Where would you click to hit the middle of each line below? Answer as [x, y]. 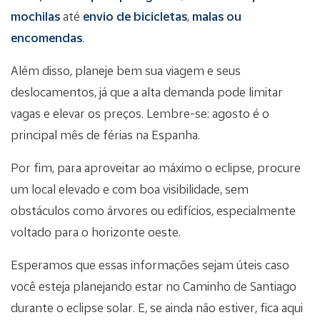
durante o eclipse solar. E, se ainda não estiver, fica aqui [157, 307]
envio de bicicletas [135, 16]
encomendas [46, 37]
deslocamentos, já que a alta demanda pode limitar [147, 91]
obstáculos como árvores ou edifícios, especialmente [153, 210]
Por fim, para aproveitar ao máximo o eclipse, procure [156, 167]
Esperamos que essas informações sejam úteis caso [150, 264]
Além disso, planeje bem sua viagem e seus [126, 70]
